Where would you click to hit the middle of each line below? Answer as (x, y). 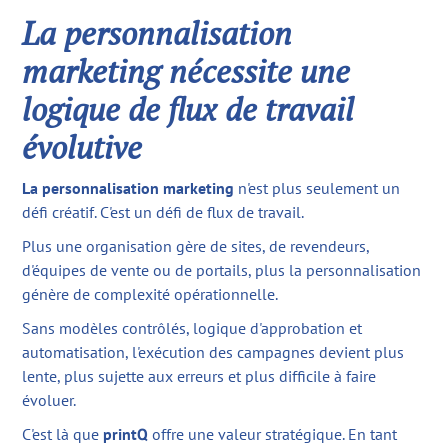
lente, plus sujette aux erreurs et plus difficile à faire (199, 376)
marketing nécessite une (186, 71)
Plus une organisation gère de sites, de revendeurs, (196, 246)
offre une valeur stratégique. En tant (273, 434)
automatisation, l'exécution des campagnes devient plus (213, 352)
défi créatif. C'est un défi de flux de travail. (163, 212)
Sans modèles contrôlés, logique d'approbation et (192, 328)
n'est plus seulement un (317, 188)
